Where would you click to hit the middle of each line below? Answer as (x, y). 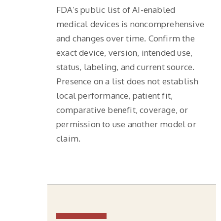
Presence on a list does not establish (128, 81)
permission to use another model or (126, 124)
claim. (69, 138)
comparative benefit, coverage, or (122, 110)
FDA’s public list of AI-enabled (116, 9)
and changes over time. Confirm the (126, 38)
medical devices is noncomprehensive (130, 24)
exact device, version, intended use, (125, 52)
